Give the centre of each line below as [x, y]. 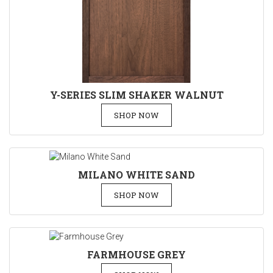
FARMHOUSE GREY [136, 254]
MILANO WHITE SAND [136, 175]
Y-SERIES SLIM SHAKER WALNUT [136, 95]
